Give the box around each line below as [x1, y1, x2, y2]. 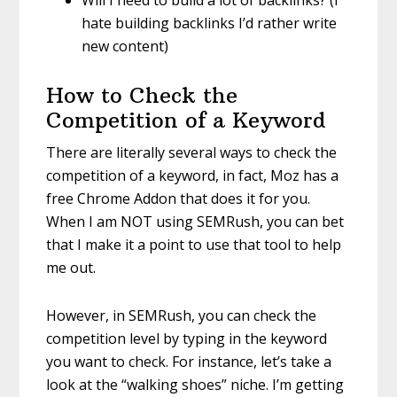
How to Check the [46, 81, 238, 108]
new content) [82, 35, 169, 56]
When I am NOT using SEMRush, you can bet [46, 211, 345, 231]
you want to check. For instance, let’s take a [46, 351, 332, 371]
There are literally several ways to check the [46, 142, 338, 162]
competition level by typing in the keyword [46, 328, 328, 348]
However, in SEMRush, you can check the [46, 305, 317, 325]
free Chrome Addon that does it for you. [46, 188, 311, 208]
